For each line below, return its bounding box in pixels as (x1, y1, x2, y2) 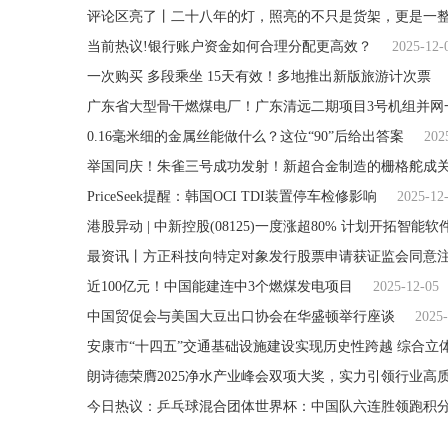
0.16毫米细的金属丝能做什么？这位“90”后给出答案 (87, 129, 404, 144)
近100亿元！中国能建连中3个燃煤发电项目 (87, 279, 353, 294)
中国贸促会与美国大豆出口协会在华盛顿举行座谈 (87, 309, 395, 324)
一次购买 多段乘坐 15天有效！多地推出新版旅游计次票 (87, 69, 431, 84)
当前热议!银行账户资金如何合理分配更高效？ (87, 39, 372, 54)
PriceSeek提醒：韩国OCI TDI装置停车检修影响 (87, 189, 377, 204)
